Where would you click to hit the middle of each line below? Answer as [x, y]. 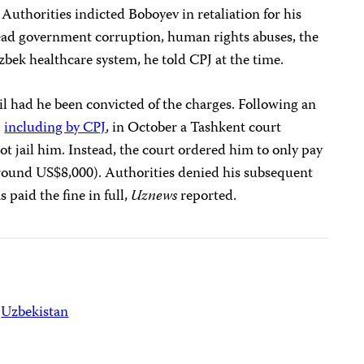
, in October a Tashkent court [194, 128]
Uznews [154, 197]
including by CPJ [55, 128]
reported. [207, 197]
